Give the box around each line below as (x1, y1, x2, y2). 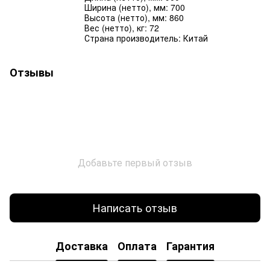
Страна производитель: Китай (84, 31, 208, 44)
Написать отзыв (93, 199, 177, 216)
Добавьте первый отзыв (78, 155, 192, 169)
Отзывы (10, 64, 54, 80)
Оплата (118, 238, 157, 254)
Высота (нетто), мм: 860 (84, 11, 184, 24)
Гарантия (166, 238, 215, 254)
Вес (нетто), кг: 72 (84, 21, 159, 34)
